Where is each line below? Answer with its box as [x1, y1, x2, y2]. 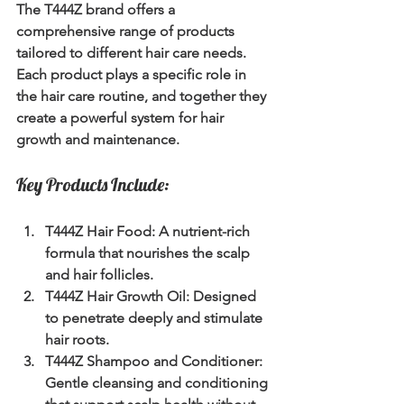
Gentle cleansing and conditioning [45, 373, 271, 391]
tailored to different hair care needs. [16, 43, 250, 61]
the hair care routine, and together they [16, 87, 270, 105]
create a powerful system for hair [16, 108, 227, 126]
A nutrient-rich [155, 222, 253, 240]
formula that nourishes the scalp [45, 243, 253, 262]
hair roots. [45, 330, 109, 348]
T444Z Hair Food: [45, 222, 155, 240]
